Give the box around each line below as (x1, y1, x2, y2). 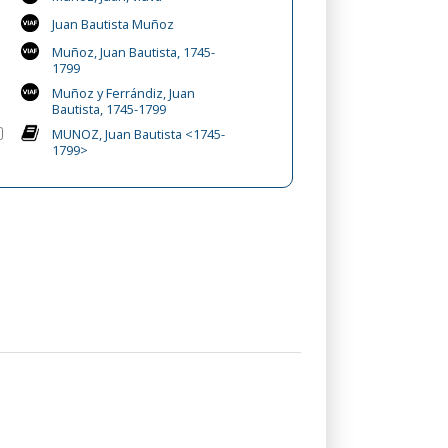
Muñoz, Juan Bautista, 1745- (51, 42, 215, 61)
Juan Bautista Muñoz (51, 14, 174, 33)
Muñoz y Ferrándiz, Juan (51, 83, 195, 102)
